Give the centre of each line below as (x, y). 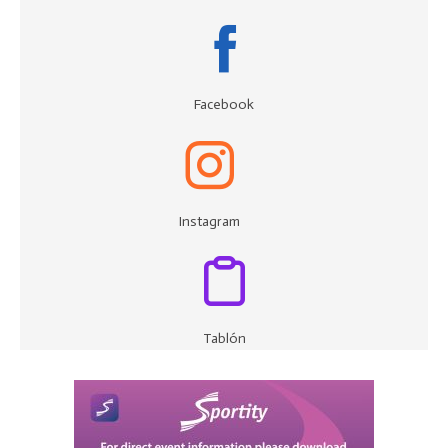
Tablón (224, 338)
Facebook (224, 104)
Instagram (209, 221)
